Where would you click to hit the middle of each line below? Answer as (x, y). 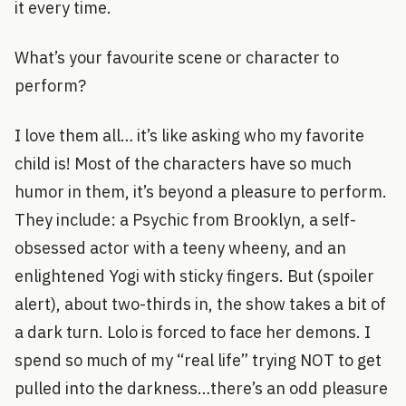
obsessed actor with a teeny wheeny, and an (180, 248)
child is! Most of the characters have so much (183, 164)
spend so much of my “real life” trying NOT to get (198, 360)
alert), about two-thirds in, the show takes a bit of (200, 304)
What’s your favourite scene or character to (177, 58)
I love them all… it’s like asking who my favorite (189, 135)
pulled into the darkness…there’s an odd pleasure (201, 388)
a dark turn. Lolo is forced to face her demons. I (193, 332)
